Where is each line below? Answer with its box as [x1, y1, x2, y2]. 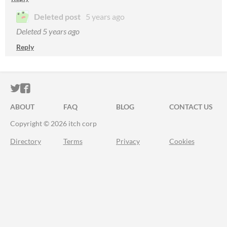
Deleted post [34, 12, 81, 21]
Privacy [116, 137, 140, 145]
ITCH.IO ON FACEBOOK [30, 83, 140, 94]
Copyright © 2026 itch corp [10, 119, 97, 128]
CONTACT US [169, 102, 213, 111]
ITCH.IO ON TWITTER [20, 83, 120, 94]
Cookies [169, 137, 195, 145]
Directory [10, 137, 41, 145]
